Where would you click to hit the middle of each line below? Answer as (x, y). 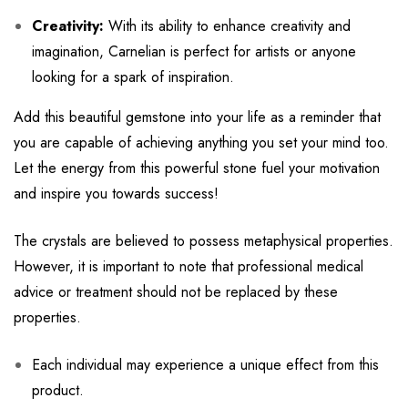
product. (58, 391)
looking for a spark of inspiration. (133, 77)
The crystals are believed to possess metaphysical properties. (204, 241)
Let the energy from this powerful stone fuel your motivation (197, 168)
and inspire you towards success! (116, 194)
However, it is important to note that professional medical (189, 267)
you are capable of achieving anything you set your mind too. (201, 143)
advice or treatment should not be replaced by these (176, 292)
